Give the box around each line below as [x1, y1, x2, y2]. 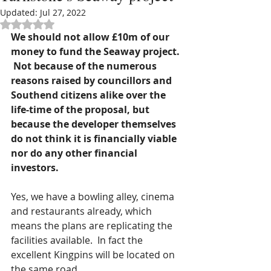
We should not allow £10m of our [11, 30, 172, 44]
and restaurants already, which [11, 204, 154, 218]
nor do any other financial [11, 146, 140, 160]
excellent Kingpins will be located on [11, 248, 177, 261]
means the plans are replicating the [11, 219, 175, 232]
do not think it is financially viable [11, 132, 179, 145]
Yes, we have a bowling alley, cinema [11, 190, 177, 203]
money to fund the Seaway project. [11, 45, 182, 58]
